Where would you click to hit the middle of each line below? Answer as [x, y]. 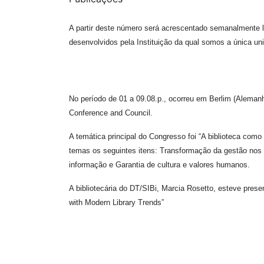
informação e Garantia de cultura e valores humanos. [159, 164]
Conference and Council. [111, 113]
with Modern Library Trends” [116, 202]
